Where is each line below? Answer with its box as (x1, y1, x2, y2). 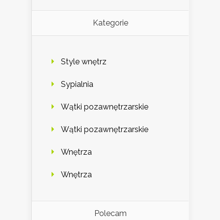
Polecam (94, 209, 127, 219)
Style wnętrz (61, 57, 107, 67)
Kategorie (92, 18, 128, 28)
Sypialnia (61, 80, 93, 89)
